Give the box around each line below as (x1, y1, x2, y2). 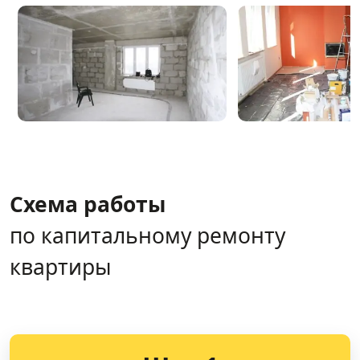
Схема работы (10, 190, 166, 219)
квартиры (10, 252, 112, 282)
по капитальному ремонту (10, 221, 285, 251)
